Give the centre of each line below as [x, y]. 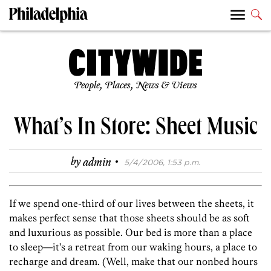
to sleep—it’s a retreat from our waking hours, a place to [133, 247]
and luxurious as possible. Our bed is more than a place [131, 233]
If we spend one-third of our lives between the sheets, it [132, 204]
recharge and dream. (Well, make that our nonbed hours [133, 262]
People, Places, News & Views [135, 86]
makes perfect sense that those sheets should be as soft [129, 218]
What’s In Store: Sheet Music [135, 130]
